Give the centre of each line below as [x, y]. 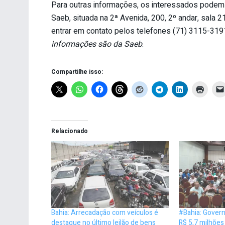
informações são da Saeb [97, 44]
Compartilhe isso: [77, 72]
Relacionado [70, 131]
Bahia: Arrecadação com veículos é [105, 213]
